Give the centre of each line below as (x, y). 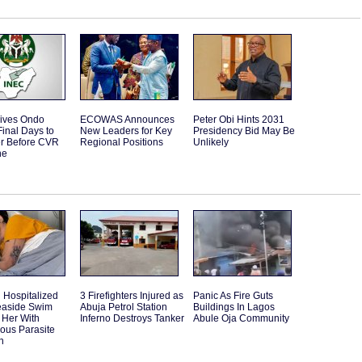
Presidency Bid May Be (244, 131)
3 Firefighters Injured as (132, 296)
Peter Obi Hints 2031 (239, 120)
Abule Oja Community (241, 319)
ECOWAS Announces (127, 120)
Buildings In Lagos (234, 307)
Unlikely (211, 143)
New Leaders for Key (126, 131)
